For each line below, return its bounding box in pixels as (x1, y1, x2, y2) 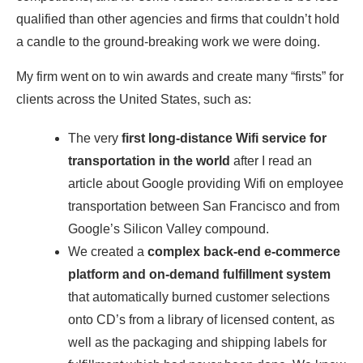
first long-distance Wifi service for (122, 131, 327, 146)
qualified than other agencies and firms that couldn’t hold (16, 12, 340, 27)
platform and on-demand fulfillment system (68, 267, 331, 282)
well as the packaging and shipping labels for (68, 335, 327, 350)
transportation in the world (68, 154, 230, 169)
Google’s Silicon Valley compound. (68, 222, 269, 237)
